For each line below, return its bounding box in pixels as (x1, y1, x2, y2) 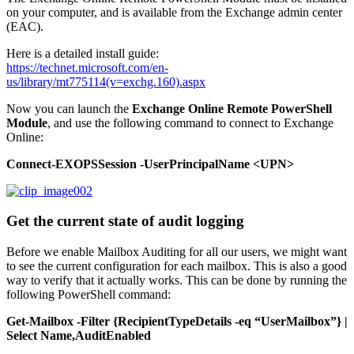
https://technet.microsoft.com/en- (6, 60, 168, 74)
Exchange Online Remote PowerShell (132, 101, 332, 115)
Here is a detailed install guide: (6, 46, 159, 60)
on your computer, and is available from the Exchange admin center (6, 5, 342, 19)
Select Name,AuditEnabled (6, 329, 151, 343)
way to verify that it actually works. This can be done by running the (6, 273, 347, 288)
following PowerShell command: (6, 288, 171, 302)
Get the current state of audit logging (6, 213, 244, 230)
